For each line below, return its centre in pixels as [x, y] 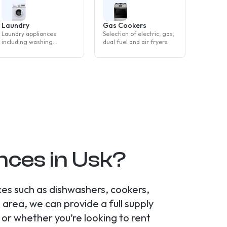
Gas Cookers [125, 25]
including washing [27, 42]
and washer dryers [28, 58]
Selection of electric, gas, [139, 34]
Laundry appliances [29, 34]
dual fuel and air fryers [135, 42]
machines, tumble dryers [37, 50]
